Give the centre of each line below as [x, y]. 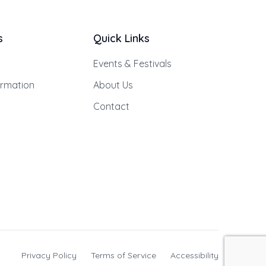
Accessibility [194, 256]
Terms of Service [123, 256]
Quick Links [121, 39]
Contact [111, 107]
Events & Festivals [132, 64]
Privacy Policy [49, 256]
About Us [113, 85]
